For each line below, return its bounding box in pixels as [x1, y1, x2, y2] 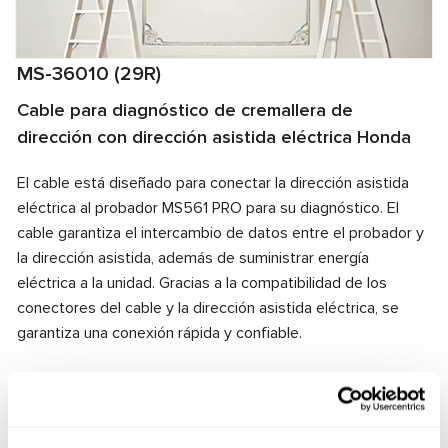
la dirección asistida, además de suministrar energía [17, 248, 369, 268]
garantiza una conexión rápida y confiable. [17, 323, 302, 343]
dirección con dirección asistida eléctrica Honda [17, 126, 411, 148]
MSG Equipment [96, 368, 206, 388]
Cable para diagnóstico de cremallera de [17, 99, 353, 121]
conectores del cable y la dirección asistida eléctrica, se [17, 298, 399, 318]
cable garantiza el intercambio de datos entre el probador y [17, 223, 424, 243]
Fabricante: [17, 368, 96, 388]
